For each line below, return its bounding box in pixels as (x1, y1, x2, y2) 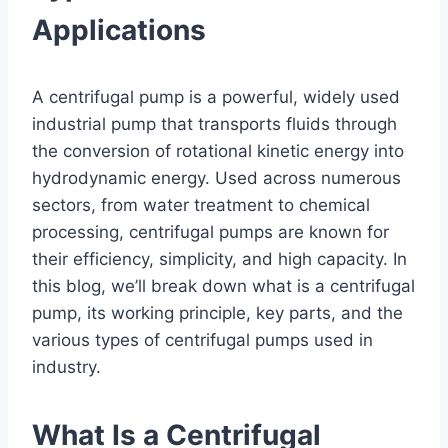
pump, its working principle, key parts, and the (32, 302, 403, 323)
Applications (32, 12, 206, 47)
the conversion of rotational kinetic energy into (32, 140, 404, 161)
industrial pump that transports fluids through (32, 113, 397, 134)
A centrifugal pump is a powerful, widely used (32, 86, 400, 107)
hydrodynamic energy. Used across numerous (32, 167, 401, 188)
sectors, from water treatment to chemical (32, 194, 370, 215)
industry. (32, 356, 101, 377)
